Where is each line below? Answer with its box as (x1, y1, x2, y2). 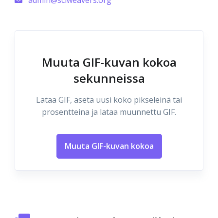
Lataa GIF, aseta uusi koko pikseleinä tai (36, 94, 182, 105)
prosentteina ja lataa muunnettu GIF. (42, 107, 176, 117)
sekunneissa (73, 70, 145, 86)
